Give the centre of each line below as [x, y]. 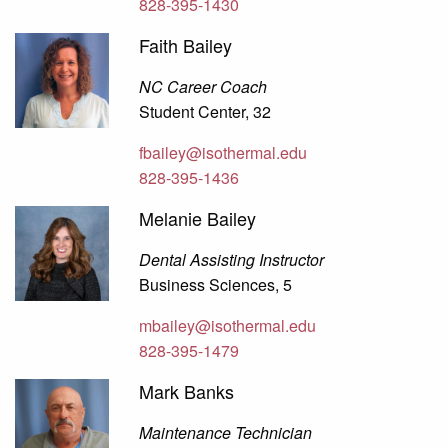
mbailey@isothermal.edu [228, 326]
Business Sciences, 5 [216, 285]
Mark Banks [187, 391]
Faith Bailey [186, 45]
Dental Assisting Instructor [232, 260]
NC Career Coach [203, 87]
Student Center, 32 [205, 112]
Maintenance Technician [226, 433]
